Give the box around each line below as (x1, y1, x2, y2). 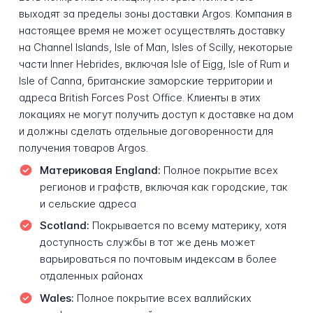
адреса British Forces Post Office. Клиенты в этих (18, 91, 261, 105)
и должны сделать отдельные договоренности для (18, 124, 273, 138)
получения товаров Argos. (18, 141, 148, 155)
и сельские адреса (39, 196, 136, 210)
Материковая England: (39, 163, 161, 177)
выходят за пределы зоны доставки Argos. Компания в (18, 7, 292, 21)
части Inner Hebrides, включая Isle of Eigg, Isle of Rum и (18, 57, 289, 71)
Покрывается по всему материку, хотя (89, 219, 286, 233)
